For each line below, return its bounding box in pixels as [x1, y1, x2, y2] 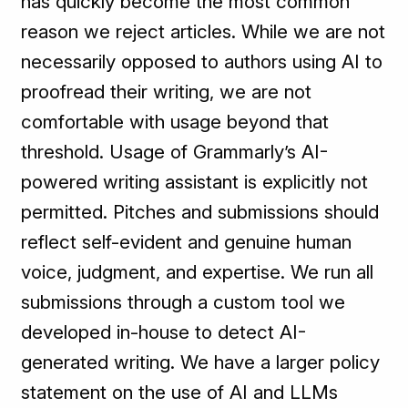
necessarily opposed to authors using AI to [21, 50, 383, 74]
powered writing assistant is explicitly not [21, 170, 369, 194]
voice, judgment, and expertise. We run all [21, 260, 374, 284]
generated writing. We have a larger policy [21, 351, 381, 374]
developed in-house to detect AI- [21, 321, 307, 344]
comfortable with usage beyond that [21, 110, 330, 134]
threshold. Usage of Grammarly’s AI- [21, 140, 329, 164]
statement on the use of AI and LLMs [21, 381, 339, 404]
